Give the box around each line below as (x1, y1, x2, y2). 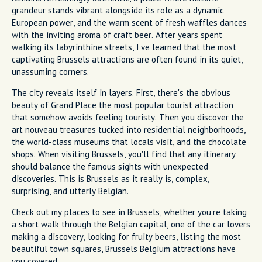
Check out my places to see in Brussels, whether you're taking (12, 206, 247, 218)
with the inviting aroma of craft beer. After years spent (12, 29, 222, 40)
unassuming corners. (12, 65, 89, 77)
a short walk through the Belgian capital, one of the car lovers (12, 218, 250, 230)
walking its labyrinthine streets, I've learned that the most (12, 41, 236, 53)
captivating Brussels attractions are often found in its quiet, (12, 53, 243, 65)
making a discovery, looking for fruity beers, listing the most (12, 230, 241, 242)
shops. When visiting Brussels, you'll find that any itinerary (12, 148, 236, 160)
